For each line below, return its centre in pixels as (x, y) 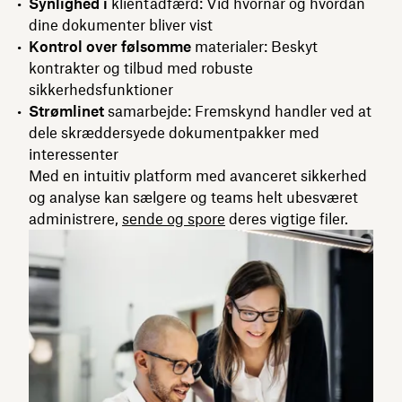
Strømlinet (66, 111)
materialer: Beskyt (254, 46)
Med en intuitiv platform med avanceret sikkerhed (198, 175)
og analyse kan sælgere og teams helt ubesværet (193, 197)
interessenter (74, 154)
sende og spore (174, 218)
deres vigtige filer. (287, 218)
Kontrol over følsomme (110, 46)
